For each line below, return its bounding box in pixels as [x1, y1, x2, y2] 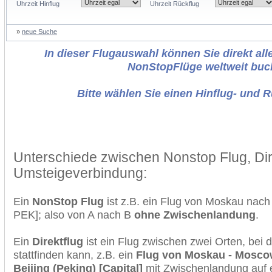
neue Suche [22, 28, 57, 35]
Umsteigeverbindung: [13, 165, 147, 181]
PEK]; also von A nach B [13, 208, 134, 221]
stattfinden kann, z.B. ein [13, 248, 136, 261]
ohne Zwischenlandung [134, 208, 256, 221]
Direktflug [32, 235, 83, 248]
